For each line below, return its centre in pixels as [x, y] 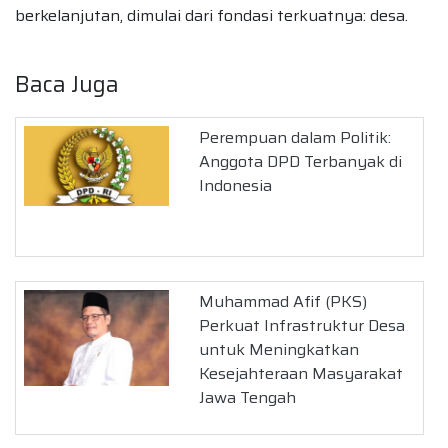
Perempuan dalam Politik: [295, 138]
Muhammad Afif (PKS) [283, 302]
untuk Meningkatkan [279, 350]
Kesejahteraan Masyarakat [301, 374]
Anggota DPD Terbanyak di [301, 162]
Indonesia [236, 186]
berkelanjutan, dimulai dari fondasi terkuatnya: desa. [211, 16]
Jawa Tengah [248, 398]
